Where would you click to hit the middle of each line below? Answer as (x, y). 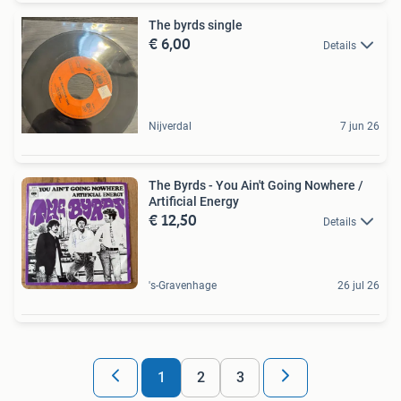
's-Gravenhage (183, 285)
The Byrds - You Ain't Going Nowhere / (256, 185)
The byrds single (196, 25)
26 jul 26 (358, 285)
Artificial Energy (194, 201)
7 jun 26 (360, 126)
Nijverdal (170, 126)
